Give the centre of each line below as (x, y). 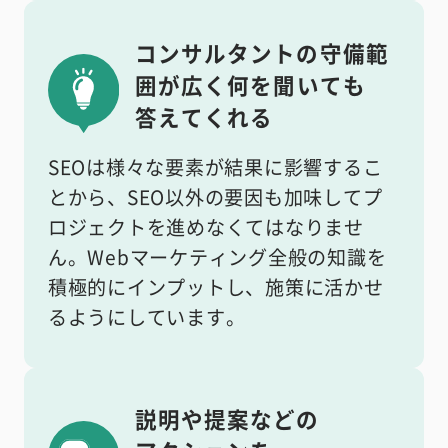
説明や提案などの (227, 419)
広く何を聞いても (273, 84)
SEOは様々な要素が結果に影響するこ (215, 166)
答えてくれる (204, 116)
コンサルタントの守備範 (261, 52)
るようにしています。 (146, 316)
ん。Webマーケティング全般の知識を (217, 256)
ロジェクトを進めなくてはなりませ (206, 226)
